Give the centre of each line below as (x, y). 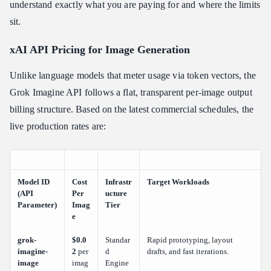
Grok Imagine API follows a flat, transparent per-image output (131, 92)
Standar (118, 240)
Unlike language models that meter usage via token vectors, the (133, 75)
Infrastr (119, 181)
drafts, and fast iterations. (188, 251)
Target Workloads (178, 181)
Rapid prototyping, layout (190, 240)
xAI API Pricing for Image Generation (100, 49)
